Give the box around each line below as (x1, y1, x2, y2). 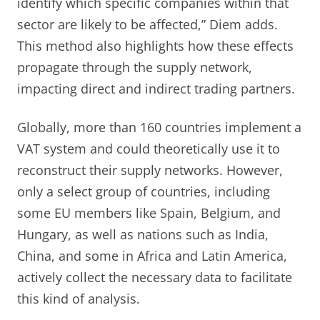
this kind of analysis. (17, 289, 140, 307)
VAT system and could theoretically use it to (17, 139, 280, 157)
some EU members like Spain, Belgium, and (17, 204, 281, 221)
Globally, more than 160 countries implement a (17, 118, 301, 136)
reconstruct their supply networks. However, (17, 161, 283, 179)
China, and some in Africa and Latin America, (17, 246, 287, 264)
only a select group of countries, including (17, 182, 270, 200)
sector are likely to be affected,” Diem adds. (17, 15, 278, 33)
